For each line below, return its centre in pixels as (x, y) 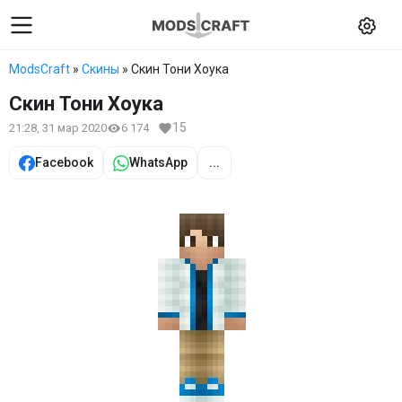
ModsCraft (39, 69)
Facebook (64, 162)
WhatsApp (158, 162)
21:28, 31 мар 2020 (58, 128)
